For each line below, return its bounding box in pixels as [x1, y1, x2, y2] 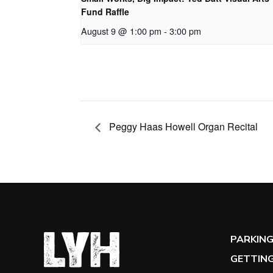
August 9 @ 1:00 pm [81, 24, 161, 38]
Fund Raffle [81, 5, 129, 18]
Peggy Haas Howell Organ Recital [107, 119, 258, 133]
